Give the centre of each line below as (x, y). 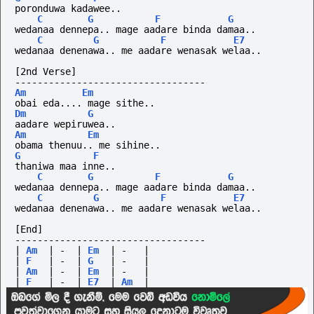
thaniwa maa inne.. (65, 166)
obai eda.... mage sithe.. (85, 103)
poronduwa (40, 9)
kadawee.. (96, 9)
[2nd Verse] (46, 72)
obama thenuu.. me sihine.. (88, 145)
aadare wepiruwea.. (65, 124)
